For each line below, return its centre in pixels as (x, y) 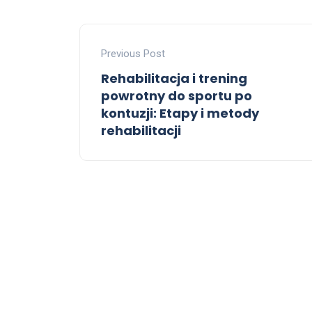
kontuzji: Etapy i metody (180, 114)
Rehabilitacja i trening (174, 79)
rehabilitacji (141, 131)
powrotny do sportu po (177, 96)
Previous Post (133, 54)
